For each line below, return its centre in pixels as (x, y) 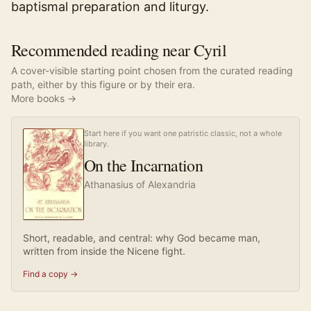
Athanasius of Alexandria (140, 184)
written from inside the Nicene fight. (104, 251)
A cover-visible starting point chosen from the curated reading (152, 70)
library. (96, 144)
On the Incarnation (144, 165)
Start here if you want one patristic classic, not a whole (183, 133)
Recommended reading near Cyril (119, 50)
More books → (44, 98)
